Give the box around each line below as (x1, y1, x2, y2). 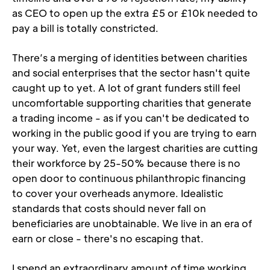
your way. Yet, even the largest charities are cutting (12, 142, 258, 154)
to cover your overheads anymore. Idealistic (12, 187, 223, 199)
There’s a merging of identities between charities (12, 51, 247, 64)
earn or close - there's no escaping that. (12, 232, 204, 245)
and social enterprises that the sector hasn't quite (12, 66, 250, 79)
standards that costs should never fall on (12, 202, 206, 215)
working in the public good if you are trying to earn (12, 127, 257, 139)
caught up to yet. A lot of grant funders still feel (12, 81, 240, 94)
